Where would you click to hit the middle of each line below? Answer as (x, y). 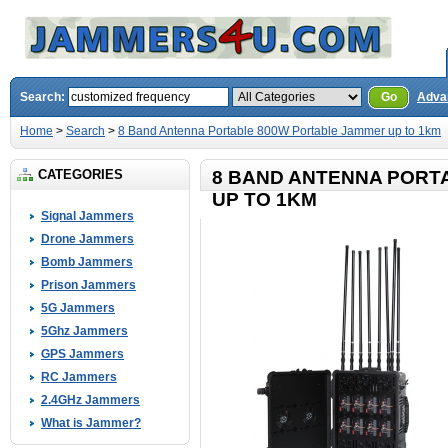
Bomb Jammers (87, 262)
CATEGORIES (80, 174)
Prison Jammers (88, 285)
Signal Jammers (87, 216)
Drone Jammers (87, 239)
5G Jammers (78, 308)
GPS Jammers (82, 354)
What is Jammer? (91, 423)
